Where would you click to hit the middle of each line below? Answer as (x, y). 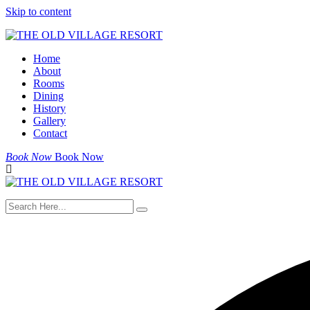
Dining (48, 96)
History (49, 108)
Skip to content (38, 11)
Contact (50, 133)
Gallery (49, 121)
